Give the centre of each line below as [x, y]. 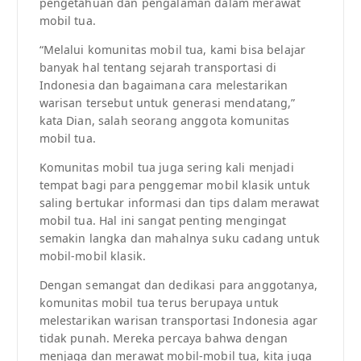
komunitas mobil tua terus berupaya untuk [159, 303]
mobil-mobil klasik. [93, 256]
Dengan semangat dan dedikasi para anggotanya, [178, 285]
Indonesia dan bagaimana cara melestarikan [164, 85]
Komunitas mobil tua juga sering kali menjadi [166, 168]
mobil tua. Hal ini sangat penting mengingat [163, 221]
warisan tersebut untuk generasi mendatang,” [167, 103]
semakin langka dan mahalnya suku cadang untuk [179, 239]
